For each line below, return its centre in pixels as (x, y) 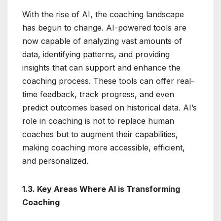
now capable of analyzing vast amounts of (102, 41)
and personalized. (55, 161)
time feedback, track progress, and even (98, 94)
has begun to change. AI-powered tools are (104, 27)
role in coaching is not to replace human (98, 121)
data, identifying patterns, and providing (96, 54)
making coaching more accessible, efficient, (104, 147)
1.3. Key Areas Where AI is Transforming (101, 189)
